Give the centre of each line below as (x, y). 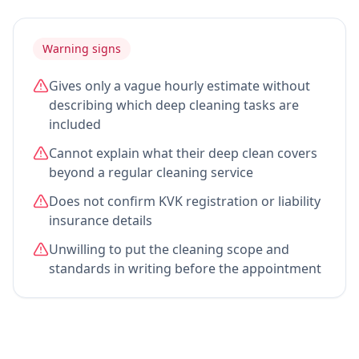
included (75, 124)
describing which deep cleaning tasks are (174, 105)
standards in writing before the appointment (185, 268)
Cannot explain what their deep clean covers (183, 153)
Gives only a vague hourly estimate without (179, 86)
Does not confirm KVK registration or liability (185, 201)
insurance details (101, 220)
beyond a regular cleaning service (151, 172)
